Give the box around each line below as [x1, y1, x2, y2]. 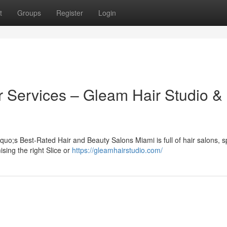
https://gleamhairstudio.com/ [72, 145, 163, 155]
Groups [17, 8, 41, 18]
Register [56, 8, 83, 18]
